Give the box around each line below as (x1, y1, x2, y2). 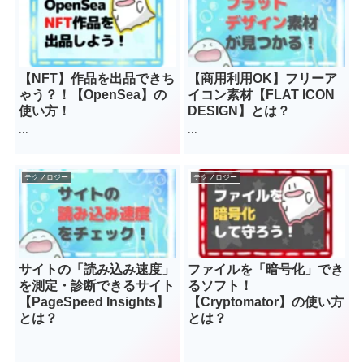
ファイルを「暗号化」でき (188, 262, 344, 276)
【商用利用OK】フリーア (188, 71, 338, 86)
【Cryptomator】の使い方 (188, 294, 344, 309)
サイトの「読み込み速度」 (19, 262, 175, 276)
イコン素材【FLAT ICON (188, 88, 336, 102)
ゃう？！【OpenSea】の (19, 88, 167, 102)
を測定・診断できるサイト (19, 278, 175, 292)
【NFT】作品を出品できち (19, 71, 175, 86)
